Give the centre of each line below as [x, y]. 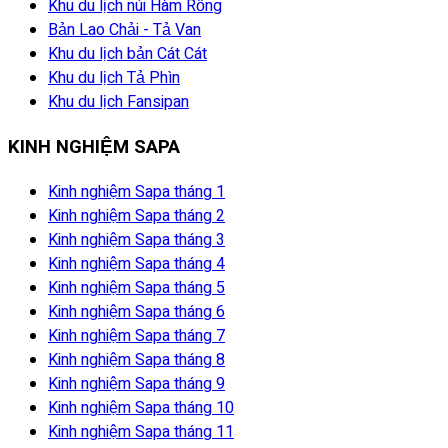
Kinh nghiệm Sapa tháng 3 [136, 239]
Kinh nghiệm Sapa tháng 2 [136, 215]
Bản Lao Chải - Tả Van [124, 30]
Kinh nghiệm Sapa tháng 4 [136, 263]
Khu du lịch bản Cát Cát [127, 54]
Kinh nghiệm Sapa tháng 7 [136, 335]
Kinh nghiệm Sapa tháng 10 [141, 407]
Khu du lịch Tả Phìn [114, 78]
